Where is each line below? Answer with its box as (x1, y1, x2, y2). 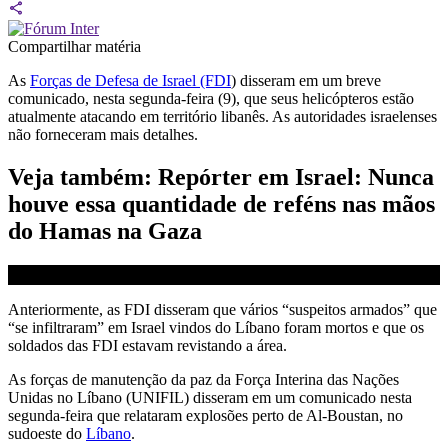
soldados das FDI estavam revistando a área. (8, 336, 287, 354)
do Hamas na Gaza (8, 217, 202, 244)
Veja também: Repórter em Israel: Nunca (8, 163, 434, 190)
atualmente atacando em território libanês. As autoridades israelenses (8, 107, 437, 125)
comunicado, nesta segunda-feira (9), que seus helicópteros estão (8, 89, 414, 107)
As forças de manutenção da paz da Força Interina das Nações (8, 370, 399, 388)
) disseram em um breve (231, 71, 381, 89)
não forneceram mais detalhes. (8, 125, 198, 143)
